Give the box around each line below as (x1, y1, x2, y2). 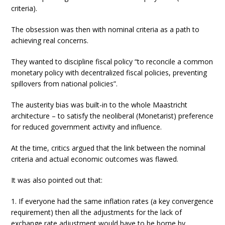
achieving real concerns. (11, 36, 89, 45)
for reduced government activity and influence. (11, 122, 162, 132)
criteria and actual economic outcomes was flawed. (11, 154, 179, 164)
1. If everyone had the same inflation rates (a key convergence (11, 196, 214, 206)
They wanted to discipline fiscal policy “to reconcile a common (11, 57, 213, 66)
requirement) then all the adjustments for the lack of (11, 207, 182, 217)
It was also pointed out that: (11, 175, 103, 185)
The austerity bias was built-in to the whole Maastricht (11, 100, 188, 109)
